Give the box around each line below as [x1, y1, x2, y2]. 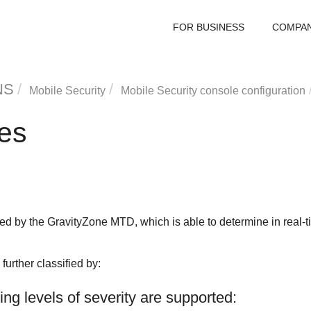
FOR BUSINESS [173, 22, 244, 33]
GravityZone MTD [47, 216, 135, 228]
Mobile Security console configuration [120, 85, 305, 96]
